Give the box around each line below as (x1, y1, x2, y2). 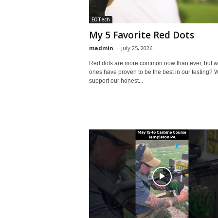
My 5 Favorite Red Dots (89, 29, 194, 41)
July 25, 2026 (121, 44, 152, 52)
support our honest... (89, 77, 143, 84)
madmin (89, 44, 113, 52)
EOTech (91, 16, 110, 23)
